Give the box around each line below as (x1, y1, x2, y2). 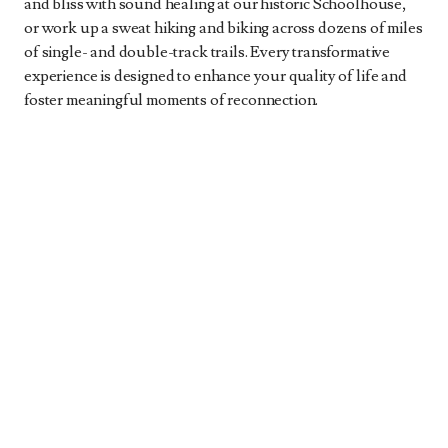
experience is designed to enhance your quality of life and (24, 66, 407, 86)
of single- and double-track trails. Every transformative (24, 42, 391, 62)
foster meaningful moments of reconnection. (24, 90, 319, 110)
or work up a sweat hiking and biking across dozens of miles (24, 18, 423, 38)
